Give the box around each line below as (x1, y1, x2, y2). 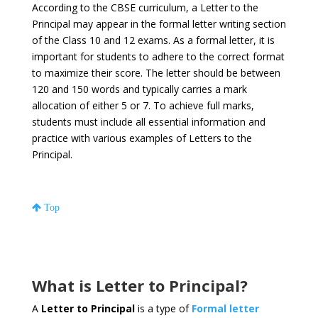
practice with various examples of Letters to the (31, 131, 252, 146)
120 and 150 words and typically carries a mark (31, 82, 247, 97)
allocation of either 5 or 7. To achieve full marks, (31, 99, 254, 113)
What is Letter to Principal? (31, 275, 252, 297)
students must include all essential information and (31, 115, 265, 129)
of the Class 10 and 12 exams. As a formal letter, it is (31, 33, 275, 48)
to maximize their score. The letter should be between (31, 66, 280, 80)
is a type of (134, 302, 192, 316)
